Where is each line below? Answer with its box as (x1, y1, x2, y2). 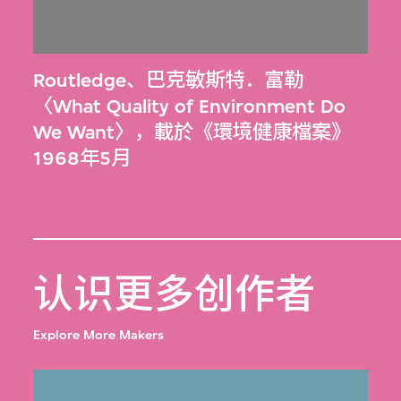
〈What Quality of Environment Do (33, 95, 346, 119)
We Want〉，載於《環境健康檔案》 (33, 121, 352, 145)
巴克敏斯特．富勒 (146, 69, 304, 93)
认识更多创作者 (33, 271, 316, 320)
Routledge (33, 69, 127, 93)
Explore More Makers (33, 327, 165, 343)
